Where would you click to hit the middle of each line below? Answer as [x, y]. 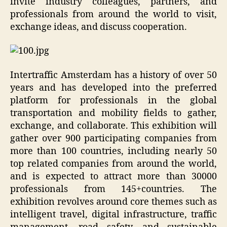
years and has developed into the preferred [113, 88]
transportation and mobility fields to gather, [113, 113]
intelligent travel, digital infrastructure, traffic [113, 214]
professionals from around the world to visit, [113, 14]
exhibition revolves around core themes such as [113, 202]
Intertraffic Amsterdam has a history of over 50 [113, 75]
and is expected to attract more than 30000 [113, 176]
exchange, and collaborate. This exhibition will [113, 126]
